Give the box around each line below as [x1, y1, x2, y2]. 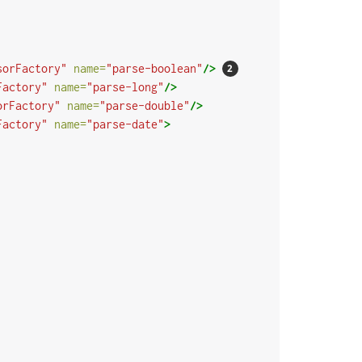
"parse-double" [99, 99, 190, 113]
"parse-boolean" [105, 61, 203, 76]
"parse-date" [86, 117, 164, 132]
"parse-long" [86, 80, 164, 95]
